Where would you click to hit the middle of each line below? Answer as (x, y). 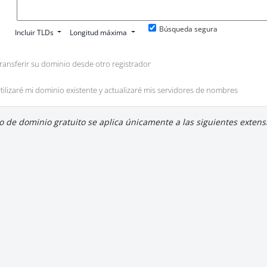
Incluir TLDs (35, 32)
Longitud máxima (99, 32)
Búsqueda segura (188, 29)
